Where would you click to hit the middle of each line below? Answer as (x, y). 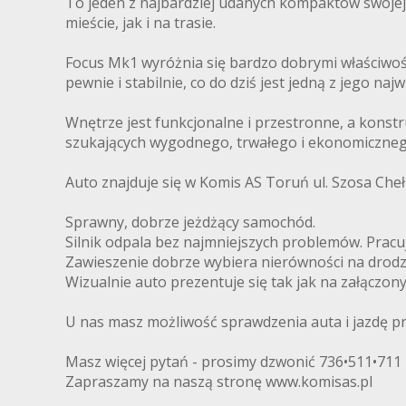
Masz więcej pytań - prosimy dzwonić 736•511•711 (233, 361)
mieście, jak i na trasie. (140, 22)
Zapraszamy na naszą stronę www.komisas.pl (219, 381)
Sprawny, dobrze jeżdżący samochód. (190, 222)
